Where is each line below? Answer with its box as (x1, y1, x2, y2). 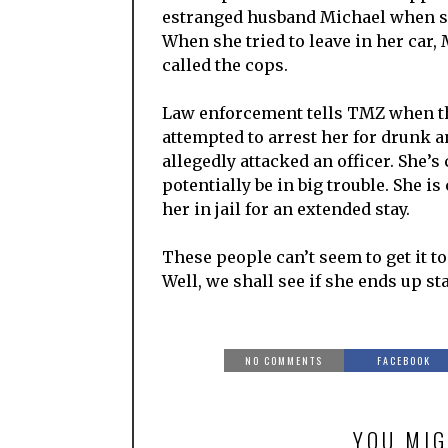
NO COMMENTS (245, 353, 324, 369)
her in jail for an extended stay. (162, 199, 410, 220)
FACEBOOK (377, 353, 432, 369)
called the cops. (162, 55, 288, 76)
